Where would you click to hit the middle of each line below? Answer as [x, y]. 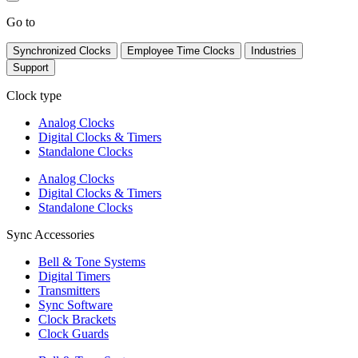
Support [31, 67]
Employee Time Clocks [181, 50]
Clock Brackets [77, 319]
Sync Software [76, 304]
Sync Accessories [50, 234]
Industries [274, 50]
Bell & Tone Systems [92, 261]
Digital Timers [74, 276]
